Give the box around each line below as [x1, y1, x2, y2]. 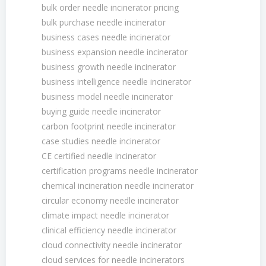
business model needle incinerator [42, 91, 173, 102]
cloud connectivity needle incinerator [42, 239, 182, 251]
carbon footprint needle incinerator [42, 121, 176, 132]
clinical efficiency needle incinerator [42, 224, 176, 236]
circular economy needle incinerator [42, 195, 179, 206]
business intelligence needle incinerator [42, 76, 191, 87]
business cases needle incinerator [42, 31, 170, 43]
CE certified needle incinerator [42, 150, 156, 161]
